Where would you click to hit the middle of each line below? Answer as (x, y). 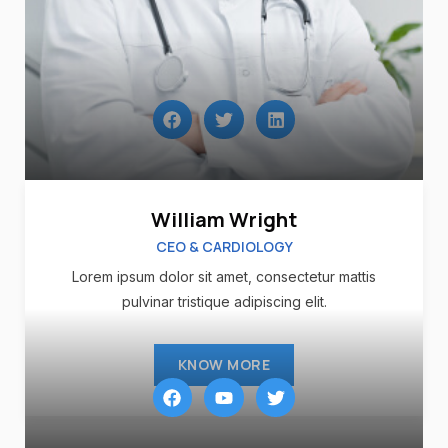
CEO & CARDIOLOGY (224, 246)
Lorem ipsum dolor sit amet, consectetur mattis (224, 276)
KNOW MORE (224, 364)
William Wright (224, 219)
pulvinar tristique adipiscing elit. (224, 301)
